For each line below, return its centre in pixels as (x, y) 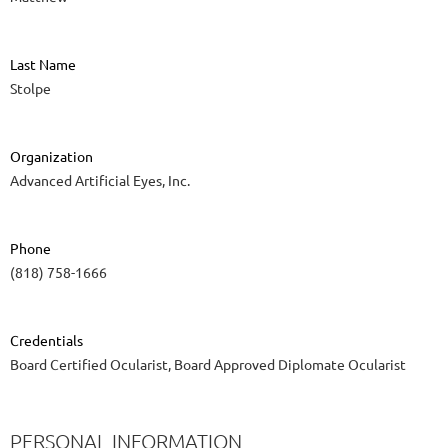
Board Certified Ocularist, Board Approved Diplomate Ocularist (208, 364)
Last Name (43, 64)
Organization (51, 156)
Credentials (46, 340)
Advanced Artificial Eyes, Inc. (100, 180)
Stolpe (30, 88)
